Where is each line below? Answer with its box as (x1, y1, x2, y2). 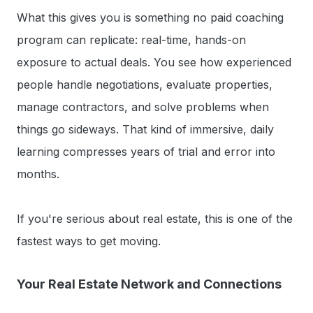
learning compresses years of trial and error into (17, 144, 275, 159)
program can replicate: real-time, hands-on (17, 32, 246, 47)
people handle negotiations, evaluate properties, (17, 77, 272, 92)
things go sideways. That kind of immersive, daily (17, 122, 274, 136)
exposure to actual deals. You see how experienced (17, 54, 291, 69)
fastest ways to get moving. (17, 233, 161, 248)
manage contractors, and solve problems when (17, 99, 269, 114)
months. (17, 166, 59, 181)
